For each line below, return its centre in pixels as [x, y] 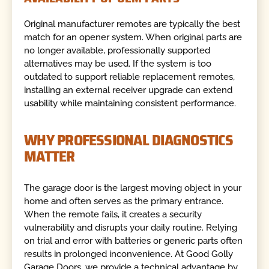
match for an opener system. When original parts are [133, 37]
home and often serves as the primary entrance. [124, 201]
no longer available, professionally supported [117, 50]
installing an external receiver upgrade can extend [128, 90]
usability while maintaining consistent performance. [130, 103]
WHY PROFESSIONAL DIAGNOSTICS [128, 140]
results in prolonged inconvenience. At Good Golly [129, 254]
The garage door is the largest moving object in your [133, 188]
